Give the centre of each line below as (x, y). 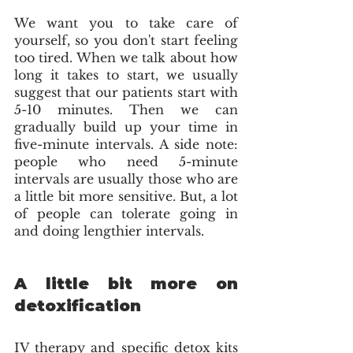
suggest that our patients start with (126, 92)
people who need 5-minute (126, 161)
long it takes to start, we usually (126, 74)
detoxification (78, 305)
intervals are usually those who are (126, 178)
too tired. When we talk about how (126, 57)
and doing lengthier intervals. (109, 230)
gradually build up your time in (126, 126)
